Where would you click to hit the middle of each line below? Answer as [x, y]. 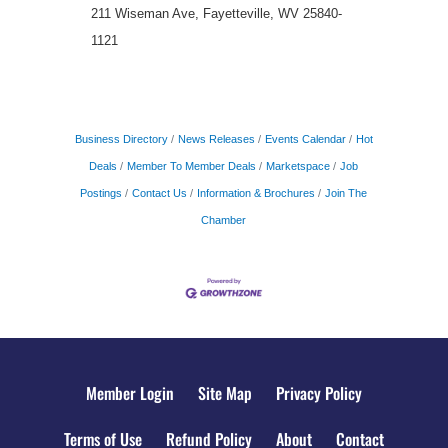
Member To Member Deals [192, 166]
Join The [346, 193]
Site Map [225, 392]
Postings [101, 193]
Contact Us [160, 193]
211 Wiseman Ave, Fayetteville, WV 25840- [216, 14]
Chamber [224, 220]
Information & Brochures [256, 193]
